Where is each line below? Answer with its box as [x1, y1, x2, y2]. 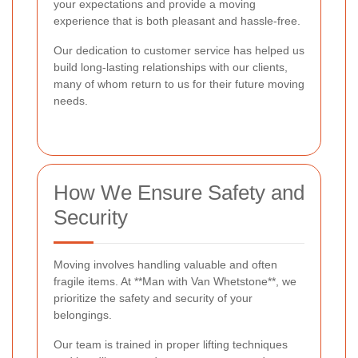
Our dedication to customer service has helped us [54, 44, 304, 58]
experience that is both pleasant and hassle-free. [54, 14, 300, 28]
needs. [54, 94, 88, 108]
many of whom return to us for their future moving [54, 78, 304, 91]
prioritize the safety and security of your [54, 292, 253, 305]
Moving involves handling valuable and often [54, 258, 277, 272]
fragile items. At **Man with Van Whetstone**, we [54, 275, 296, 288]
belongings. [54, 308, 112, 322]
